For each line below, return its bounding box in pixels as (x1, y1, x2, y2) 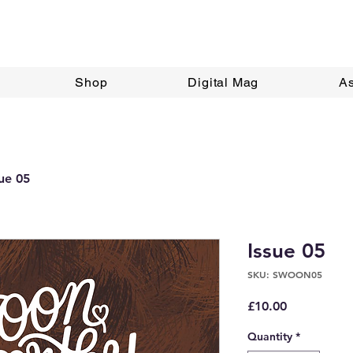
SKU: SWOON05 (247, 267, 322, 281)
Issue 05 (247, 238, 325, 263)
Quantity (247, 329, 292, 344)
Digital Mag (188, 74, 259, 90)
